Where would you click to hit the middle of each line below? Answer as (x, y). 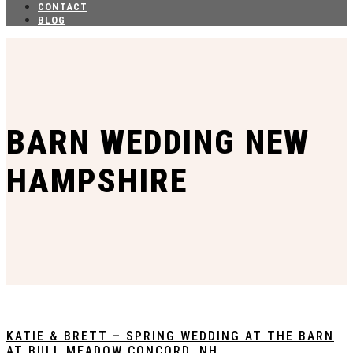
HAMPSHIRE (97, 181)
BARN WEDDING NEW (158, 143)
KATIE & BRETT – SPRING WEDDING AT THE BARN (170, 336)
